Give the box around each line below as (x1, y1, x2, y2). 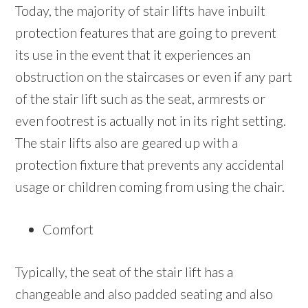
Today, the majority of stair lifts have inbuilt (15, 2, 266, 19)
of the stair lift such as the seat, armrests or (15, 90, 266, 107)
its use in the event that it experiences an (15, 46, 251, 63)
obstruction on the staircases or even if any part (15, 68, 293, 85)
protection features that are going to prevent (15, 24, 277, 41)
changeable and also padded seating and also (15, 285, 274, 302)
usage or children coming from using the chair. (15, 178, 285, 195)
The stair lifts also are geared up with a (15, 134, 239, 151)
